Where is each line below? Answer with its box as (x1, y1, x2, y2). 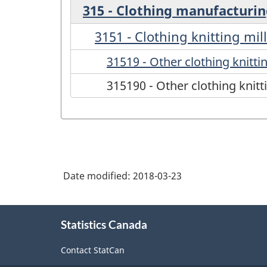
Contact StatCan (61, 244, 125, 256)
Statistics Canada (61, 217, 147, 231)
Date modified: (63, 169, 133, 182)
